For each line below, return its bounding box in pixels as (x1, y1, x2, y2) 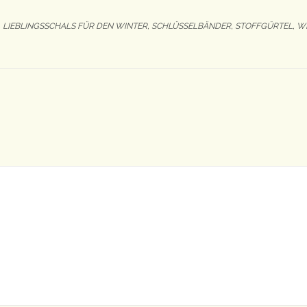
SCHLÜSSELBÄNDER (151, 21, 231, 32)
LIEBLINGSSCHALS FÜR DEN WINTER (3, 21, 147, 32)
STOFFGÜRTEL (235, 21, 293, 32)
